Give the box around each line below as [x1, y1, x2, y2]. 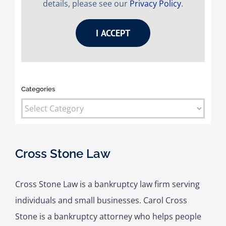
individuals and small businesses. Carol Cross [15, 195, 187, 206]
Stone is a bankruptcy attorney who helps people [15, 211, 201, 222]
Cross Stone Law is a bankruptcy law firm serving [15, 179, 200, 190]
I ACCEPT [96, 27, 130, 39]
